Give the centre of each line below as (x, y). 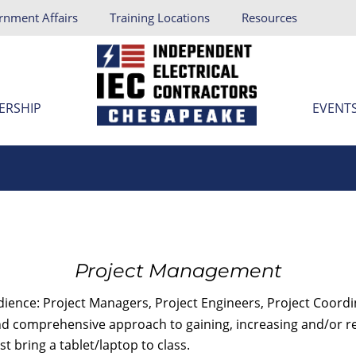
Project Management (178, 270)
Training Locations (160, 17)
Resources (270, 17)
